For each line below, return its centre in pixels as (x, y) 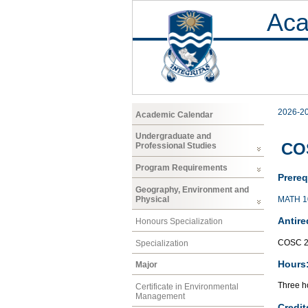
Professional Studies (176, 146)
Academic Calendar (174, 114)
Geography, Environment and (192, 189)
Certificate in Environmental (187, 287)
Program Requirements (181, 168)
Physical (152, 199)
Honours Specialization (179, 221)
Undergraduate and (173, 136)
